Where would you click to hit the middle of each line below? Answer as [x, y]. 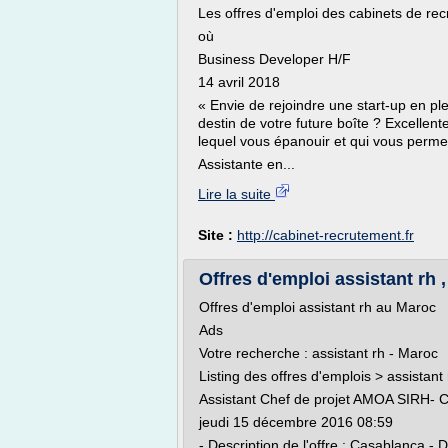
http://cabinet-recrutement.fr [325, 235]
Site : [217, 235]
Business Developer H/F [274, 59]
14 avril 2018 [239, 82]
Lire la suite [236, 194]
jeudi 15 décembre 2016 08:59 [296, 422]
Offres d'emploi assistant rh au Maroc [317, 307]
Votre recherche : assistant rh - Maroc [320, 353]
